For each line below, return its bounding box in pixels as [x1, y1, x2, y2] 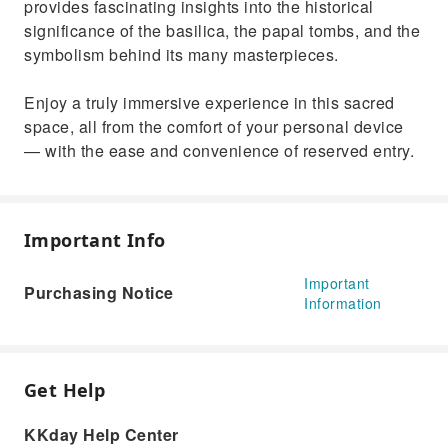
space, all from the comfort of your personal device [24, 115, 404, 138]
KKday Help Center [24, 423, 179, 446]
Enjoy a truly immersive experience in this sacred [24, 91, 395, 114]
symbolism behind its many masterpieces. [24, 43, 339, 66]
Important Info [24, 228, 166, 252]
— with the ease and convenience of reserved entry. [24, 139, 414, 162]
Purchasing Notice [24, 281, 174, 304]
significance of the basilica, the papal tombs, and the [24, 19, 420, 42]
